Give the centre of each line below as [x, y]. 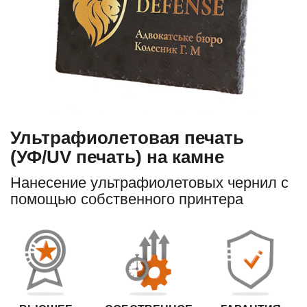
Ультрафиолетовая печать [127, 137]
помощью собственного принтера [127, 199]
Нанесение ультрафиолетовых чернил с [149, 182]
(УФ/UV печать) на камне [117, 157]
